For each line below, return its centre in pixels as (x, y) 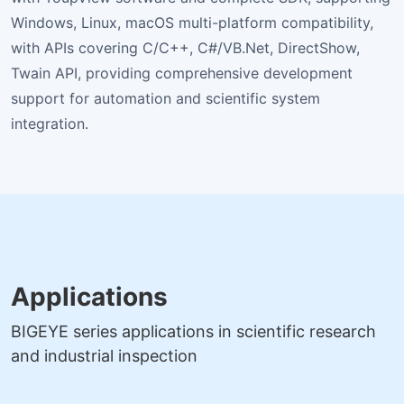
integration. (50, 123)
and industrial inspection (104, 355)
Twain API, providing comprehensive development (182, 73)
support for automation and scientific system (165, 98)
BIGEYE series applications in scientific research (193, 331)
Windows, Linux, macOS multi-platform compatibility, (192, 22)
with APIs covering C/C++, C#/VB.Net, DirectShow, (185, 47)
